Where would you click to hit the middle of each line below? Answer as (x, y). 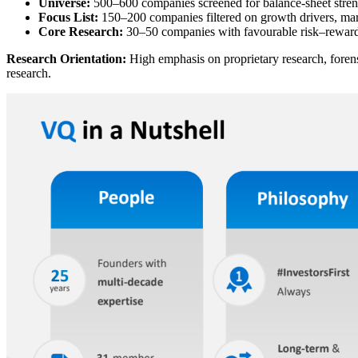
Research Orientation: (66, 59)
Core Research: (81, 32)
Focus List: (68, 18)
